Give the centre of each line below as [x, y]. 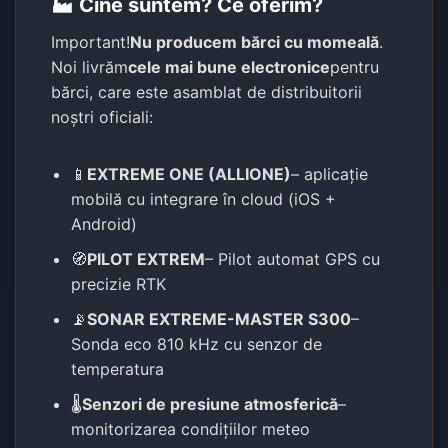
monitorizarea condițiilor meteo [191, 428]
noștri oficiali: [102, 116]
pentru [355, 66]
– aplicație [330, 173]
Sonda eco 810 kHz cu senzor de [197, 343]
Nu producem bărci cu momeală [255, 41]
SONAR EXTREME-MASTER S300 [219, 318]
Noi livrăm [90, 66]
